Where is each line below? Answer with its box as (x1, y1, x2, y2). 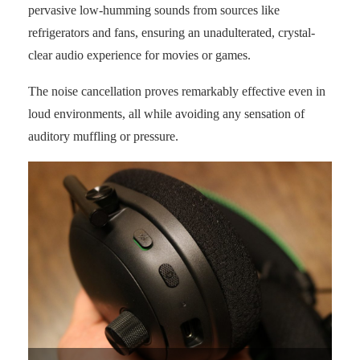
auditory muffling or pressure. (28, 129, 178, 144)
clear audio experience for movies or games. (28, 48, 251, 63)
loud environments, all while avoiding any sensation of (28, 107, 305, 121)
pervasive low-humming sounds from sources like (28, 3, 280, 18)
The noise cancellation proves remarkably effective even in (28, 84, 325, 99)
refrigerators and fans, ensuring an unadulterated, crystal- (28, 26, 315, 40)
